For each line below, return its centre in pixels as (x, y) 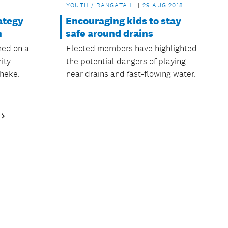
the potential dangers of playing (126, 61)
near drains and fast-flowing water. (131, 74)
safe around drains (109, 33)
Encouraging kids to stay (123, 21)
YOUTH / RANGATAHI (100, 5)
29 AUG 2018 (163, 5)
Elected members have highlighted (131, 49)
